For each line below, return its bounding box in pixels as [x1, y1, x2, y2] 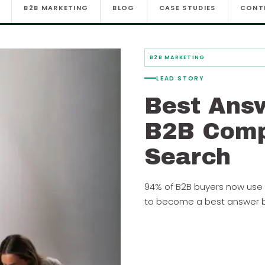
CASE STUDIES [159, 2, 216, 12]
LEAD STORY [156, 73, 205, 83]
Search [144, 144, 231, 169]
